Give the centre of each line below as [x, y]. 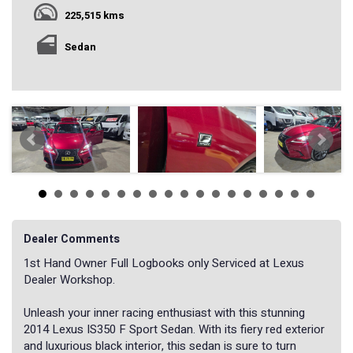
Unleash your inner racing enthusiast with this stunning [164, 313]
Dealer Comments [72, 240]
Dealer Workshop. [69, 280]
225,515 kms [95, 16]
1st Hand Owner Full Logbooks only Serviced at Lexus [164, 264]
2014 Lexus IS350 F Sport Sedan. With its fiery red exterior [174, 330]
